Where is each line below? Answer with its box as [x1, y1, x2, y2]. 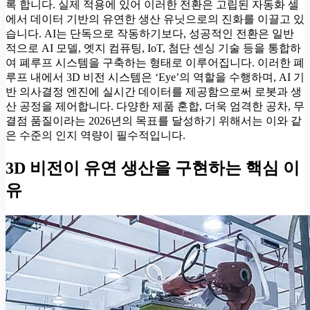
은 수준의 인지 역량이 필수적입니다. [6, 129, 185, 142]
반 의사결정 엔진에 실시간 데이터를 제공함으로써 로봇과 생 [6, 86, 302, 98]
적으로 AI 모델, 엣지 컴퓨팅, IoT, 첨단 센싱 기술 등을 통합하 [6, 42, 301, 55]
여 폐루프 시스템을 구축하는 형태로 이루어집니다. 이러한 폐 [6, 57, 304, 69]
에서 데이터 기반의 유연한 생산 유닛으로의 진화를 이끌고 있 [6, 13, 304, 26]
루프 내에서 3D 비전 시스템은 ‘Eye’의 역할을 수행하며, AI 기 [6, 71, 304, 84]
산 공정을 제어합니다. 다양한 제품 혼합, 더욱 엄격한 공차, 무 [6, 100, 304, 113]
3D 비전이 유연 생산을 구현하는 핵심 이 [6, 159, 300, 178]
